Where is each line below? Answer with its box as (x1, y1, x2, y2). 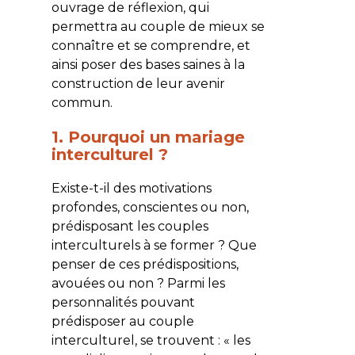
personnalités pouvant (51, 294, 195, 310)
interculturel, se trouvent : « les (51, 332, 250, 348)
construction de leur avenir (51, 75, 225, 91)
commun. (51, 94, 113, 110)
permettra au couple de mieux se (51, 18, 265, 34)
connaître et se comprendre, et (51, 37, 250, 53)
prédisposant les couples (51, 218, 208, 234)
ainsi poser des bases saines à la (51, 56, 245, 72)
